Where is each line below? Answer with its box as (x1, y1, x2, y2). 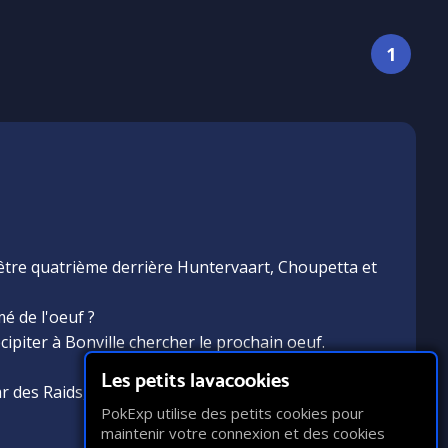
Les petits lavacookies (101, 368, 289, 392)
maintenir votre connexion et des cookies (101, 423, 385, 443)
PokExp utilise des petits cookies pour (101, 403, 364, 423)
